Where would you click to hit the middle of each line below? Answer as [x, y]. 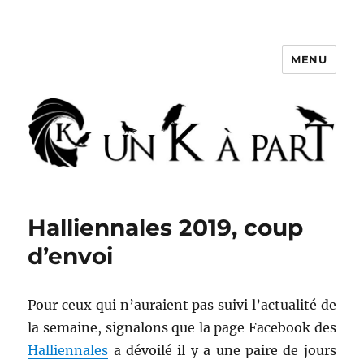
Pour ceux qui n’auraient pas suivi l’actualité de [182, 305]
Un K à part [83, 71]
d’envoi [71, 256]
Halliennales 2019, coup [166, 228]
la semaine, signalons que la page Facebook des [182, 328]
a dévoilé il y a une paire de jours [222, 351]
